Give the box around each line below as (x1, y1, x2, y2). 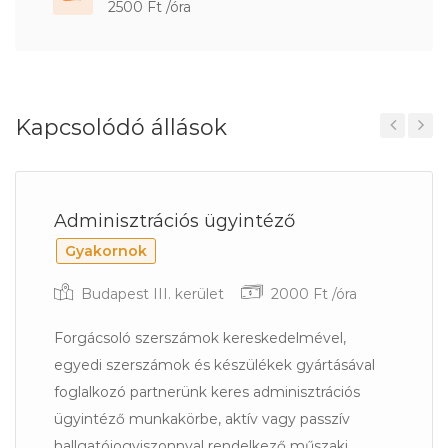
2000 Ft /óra (267, 285, 357, 303)
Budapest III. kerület (81, 285, 224, 303)
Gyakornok (65, 242, 147, 260)
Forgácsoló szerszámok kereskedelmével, (54, 329, 346, 347)
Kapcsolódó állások (15, 114, 227, 141)
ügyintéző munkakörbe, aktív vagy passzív (54, 410, 350, 428)
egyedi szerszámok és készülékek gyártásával (54, 356, 375, 374)
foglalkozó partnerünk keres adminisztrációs (54, 383, 360, 401)
